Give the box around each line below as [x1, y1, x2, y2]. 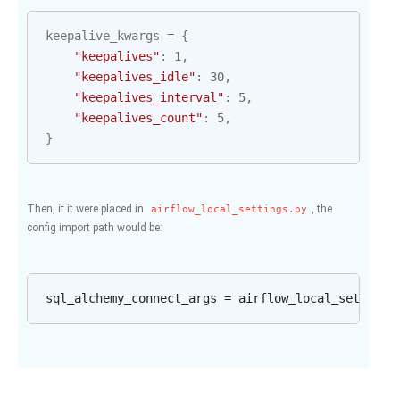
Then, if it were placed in [27, 203, 146, 215]
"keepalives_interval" [74, 90, 224, 104]
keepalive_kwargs [46, 29, 160, 43]
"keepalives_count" [74, 111, 203, 125]
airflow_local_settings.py [151, 204, 307, 214]
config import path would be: [27, 221, 162, 234]
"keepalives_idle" [74, 70, 196, 84]
